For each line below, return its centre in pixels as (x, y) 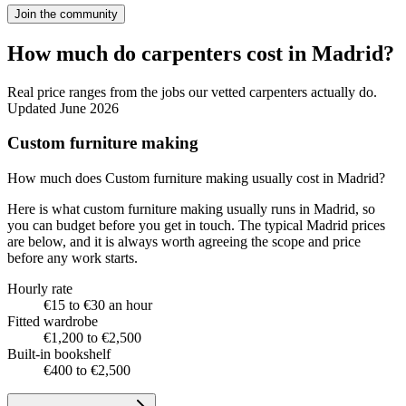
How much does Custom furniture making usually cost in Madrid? (196, 179)
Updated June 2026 (63, 108)
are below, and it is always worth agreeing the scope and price (184, 242)
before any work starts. (72, 258)
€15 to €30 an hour (98, 305)
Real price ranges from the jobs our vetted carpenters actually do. (192, 92)
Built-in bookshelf (59, 354)
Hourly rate (40, 289)
